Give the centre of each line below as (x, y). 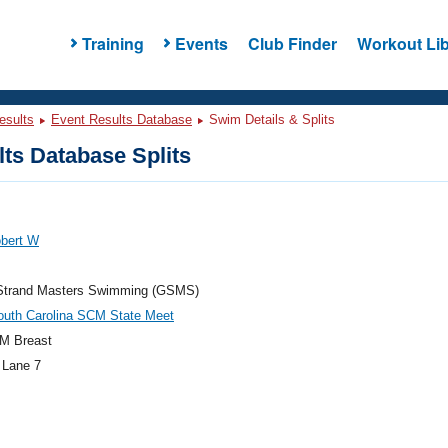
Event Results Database (121, 119)
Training (112, 43)
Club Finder (292, 43)
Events (201, 43)
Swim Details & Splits (270, 119)
